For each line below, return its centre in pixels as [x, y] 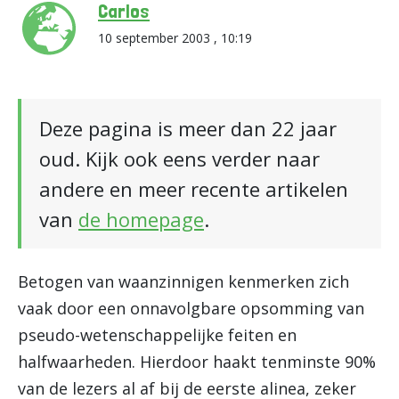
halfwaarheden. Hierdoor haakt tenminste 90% [197, 362]
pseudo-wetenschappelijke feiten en [157, 335]
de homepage [141, 219]
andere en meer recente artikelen [194, 189]
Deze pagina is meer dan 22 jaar [188, 128]
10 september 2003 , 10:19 [175, 38]
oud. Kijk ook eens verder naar [179, 159]
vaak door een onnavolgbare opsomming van [191, 308]
